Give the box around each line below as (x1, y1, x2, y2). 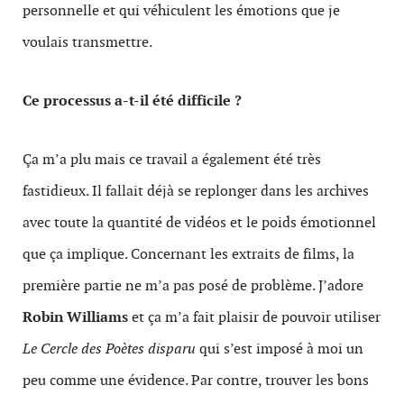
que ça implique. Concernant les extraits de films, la (23, 244, 354, 263)
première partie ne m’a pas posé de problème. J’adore (23, 276, 363, 295)
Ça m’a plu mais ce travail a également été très (23, 150, 321, 169)
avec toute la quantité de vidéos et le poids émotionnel (23, 213, 376, 232)
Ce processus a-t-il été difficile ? (23, 91, 242, 110)
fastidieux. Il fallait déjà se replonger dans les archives (23, 181, 369, 200)
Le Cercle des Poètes (23, 339, 144, 358)
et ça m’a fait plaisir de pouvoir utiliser (128, 308, 381, 326)
